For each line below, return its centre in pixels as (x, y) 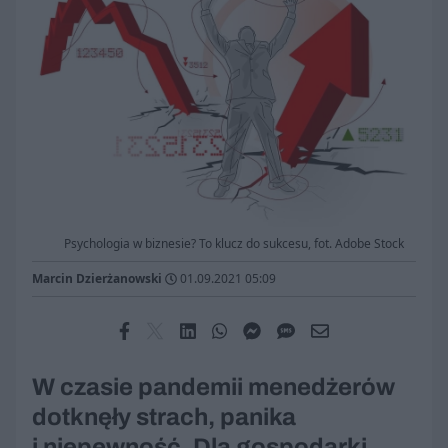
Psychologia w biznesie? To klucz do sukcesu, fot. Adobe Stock (234, 244)
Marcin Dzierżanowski (97, 279)
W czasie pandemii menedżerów (213, 387)
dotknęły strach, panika (164, 417)
